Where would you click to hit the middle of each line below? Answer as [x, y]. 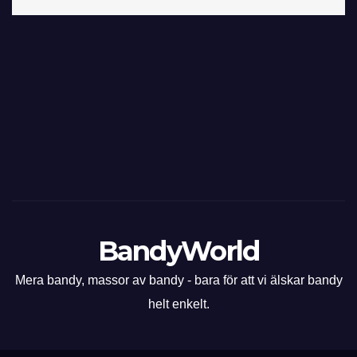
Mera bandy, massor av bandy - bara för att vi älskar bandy [178, 280]
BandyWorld [178, 251]
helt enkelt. [178, 304]
